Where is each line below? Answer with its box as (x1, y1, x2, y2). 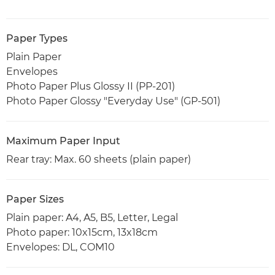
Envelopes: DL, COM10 (6, 241, 115, 253)
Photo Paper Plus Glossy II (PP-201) (6, 80, 175, 92)
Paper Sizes (6, 193, 64, 205)
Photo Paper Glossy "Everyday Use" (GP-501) (6, 95, 220, 107)
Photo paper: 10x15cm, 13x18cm (6, 226, 158, 238)
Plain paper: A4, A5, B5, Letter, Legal (6, 211, 178, 223)
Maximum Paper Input (6, 134, 120, 147)
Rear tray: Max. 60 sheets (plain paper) (6, 153, 191, 165)
